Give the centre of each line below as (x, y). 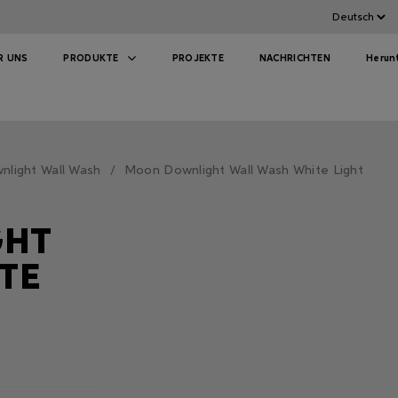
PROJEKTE (198, 58)
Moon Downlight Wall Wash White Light (243, 171)
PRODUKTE (91, 58)
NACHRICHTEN (295, 58)
